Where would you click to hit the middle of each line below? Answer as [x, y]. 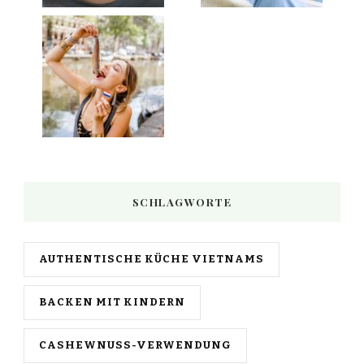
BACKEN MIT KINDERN [112, 302]
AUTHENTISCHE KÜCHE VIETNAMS [152, 259]
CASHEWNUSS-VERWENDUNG [135, 345]
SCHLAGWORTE [182, 201]
